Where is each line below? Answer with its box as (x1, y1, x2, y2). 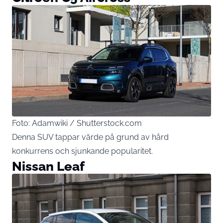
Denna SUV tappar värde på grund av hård (12, 132, 169, 142)
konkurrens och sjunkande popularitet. (12, 146, 153, 156)
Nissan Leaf (12, 158, 85, 174)
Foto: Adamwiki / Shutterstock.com (12, 118, 142, 128)
